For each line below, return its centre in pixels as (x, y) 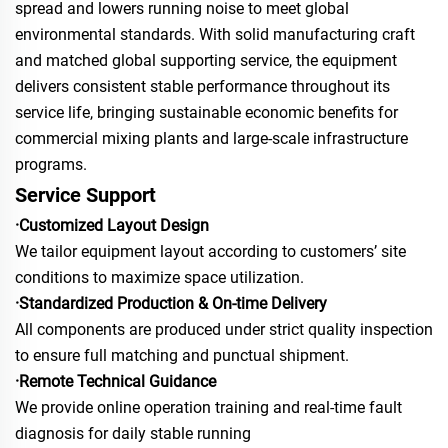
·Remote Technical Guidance (115, 381)
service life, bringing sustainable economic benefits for (206, 112)
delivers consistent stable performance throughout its (202, 86)
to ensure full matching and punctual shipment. (182, 355)
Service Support (85, 194)
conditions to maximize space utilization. (159, 277)
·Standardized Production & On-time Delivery (171, 303)
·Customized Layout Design (112, 225)
